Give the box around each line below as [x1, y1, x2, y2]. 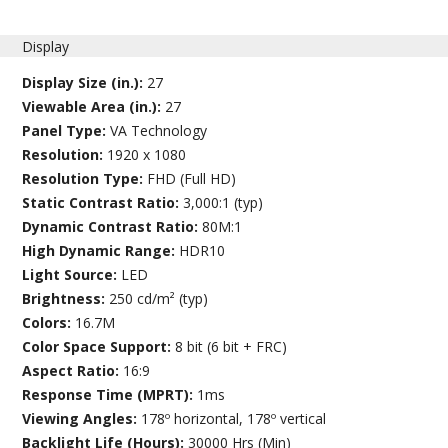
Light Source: [22, 265, 122, 285]
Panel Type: [22, 121, 111, 141]
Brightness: [22, 289, 110, 309]
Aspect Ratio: [22, 361, 124, 381]
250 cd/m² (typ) [109, 289, 209, 309]
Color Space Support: [22, 337, 176, 357]
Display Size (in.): [22, 73, 148, 93]
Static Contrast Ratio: [22, 193, 184, 213]
